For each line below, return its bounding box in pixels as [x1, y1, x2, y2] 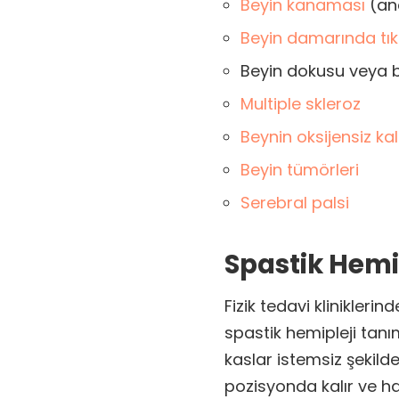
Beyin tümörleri [240, 159, 359, 182]
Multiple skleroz [240, 93, 361, 116]
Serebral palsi [240, 191, 349, 215]
